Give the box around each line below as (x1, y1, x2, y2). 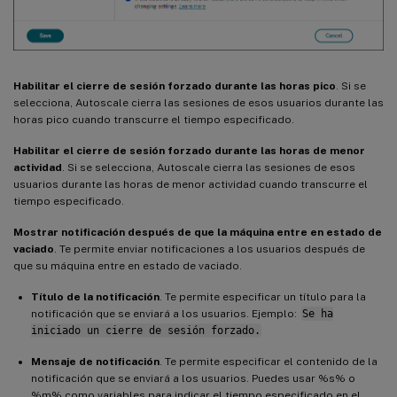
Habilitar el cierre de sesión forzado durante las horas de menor (13, 144, 365, 157)
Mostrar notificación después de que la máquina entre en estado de (13, 225, 382, 238)
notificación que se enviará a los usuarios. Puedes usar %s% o (31, 371, 355, 385)
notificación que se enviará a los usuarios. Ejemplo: (31, 307, 300, 320)
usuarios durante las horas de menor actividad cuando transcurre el (13, 177, 368, 191)
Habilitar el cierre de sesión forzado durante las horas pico (13, 79, 336, 92)
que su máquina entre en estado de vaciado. (13, 259, 242, 272)
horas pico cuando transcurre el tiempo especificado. (13, 113, 294, 126)
